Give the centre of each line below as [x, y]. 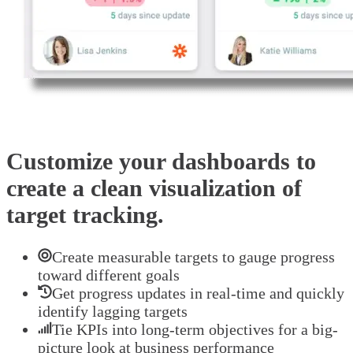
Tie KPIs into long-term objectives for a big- [195, 330]
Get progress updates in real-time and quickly [198, 294]
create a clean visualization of [154, 188]
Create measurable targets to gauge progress [193, 257]
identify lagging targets [113, 312]
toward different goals [109, 275]
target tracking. [85, 215]
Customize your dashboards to [161, 162]
